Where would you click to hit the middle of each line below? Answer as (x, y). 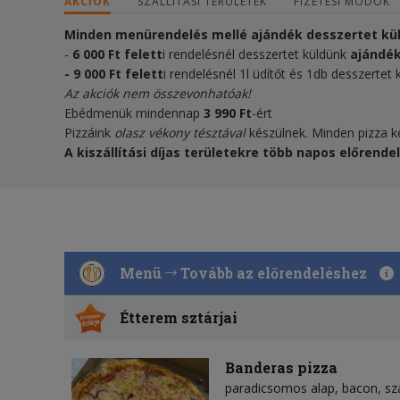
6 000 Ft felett (117, 54)
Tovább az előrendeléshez (274, 273)
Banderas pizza (281, 367)
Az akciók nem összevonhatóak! (158, 94)
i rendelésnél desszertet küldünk (256, 54)
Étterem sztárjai (179, 317)
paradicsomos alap (280, 387)
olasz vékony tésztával (180, 133)
